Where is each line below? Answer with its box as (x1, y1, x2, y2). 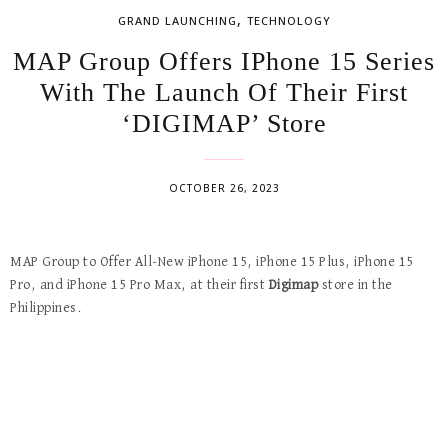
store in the (318, 278, 393, 292)
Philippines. (10, 301, 82, 315)
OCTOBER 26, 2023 (168, 181, 280, 195)
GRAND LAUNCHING (117, 13, 237, 28)
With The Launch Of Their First (40, 78, 408, 107)
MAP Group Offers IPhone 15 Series (13, 47, 435, 76)
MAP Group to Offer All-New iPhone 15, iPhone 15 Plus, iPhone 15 (10, 255, 414, 269)
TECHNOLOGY (246, 13, 331, 28)
